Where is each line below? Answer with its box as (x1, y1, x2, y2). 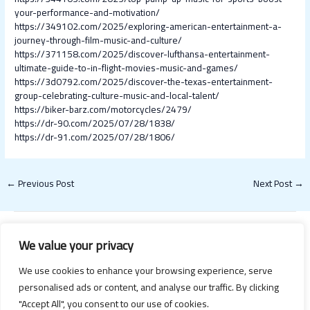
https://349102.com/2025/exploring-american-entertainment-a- (15, 17, 282, 36)
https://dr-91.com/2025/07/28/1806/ (15, 128, 176, 147)
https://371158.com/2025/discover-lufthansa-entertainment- (15, 45, 271, 64)
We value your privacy (19, 234, 134, 257)
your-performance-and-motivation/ (15, 3, 161, 22)
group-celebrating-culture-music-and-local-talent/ (15, 86, 220, 105)
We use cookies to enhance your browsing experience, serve (19, 262, 273, 280)
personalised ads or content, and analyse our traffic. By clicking (19, 278, 279, 296)
